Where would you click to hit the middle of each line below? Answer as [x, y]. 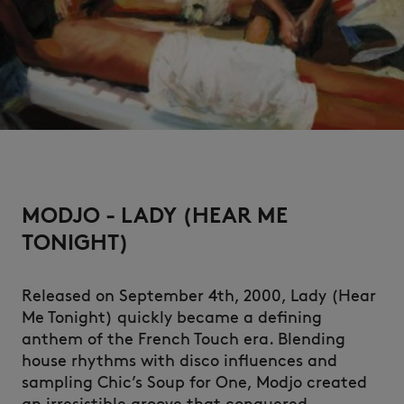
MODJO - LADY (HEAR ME [155, 215]
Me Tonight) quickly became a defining [172, 317]
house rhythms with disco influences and [179, 361]
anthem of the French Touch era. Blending [184, 339]
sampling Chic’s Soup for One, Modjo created [194, 382]
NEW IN [358, 119]
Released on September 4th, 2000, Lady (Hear [199, 296]
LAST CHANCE [338, 345]
